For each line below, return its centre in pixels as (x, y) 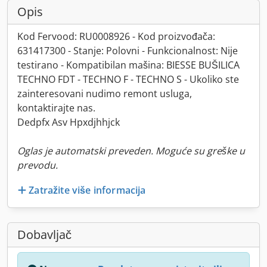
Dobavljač (44, 234)
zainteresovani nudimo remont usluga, (105, 94)
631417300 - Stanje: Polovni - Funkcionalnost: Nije (128, 51)
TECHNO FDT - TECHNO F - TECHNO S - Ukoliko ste (128, 79)
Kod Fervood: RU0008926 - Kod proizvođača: (116, 36)
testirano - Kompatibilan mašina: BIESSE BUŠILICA (128, 65)
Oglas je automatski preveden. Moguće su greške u (131, 151)
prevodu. (38, 165)
